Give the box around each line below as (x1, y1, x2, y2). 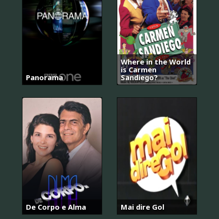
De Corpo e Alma (26, 201, 86, 212)
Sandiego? (121, 72, 158, 82)
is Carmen (121, 64, 156, 74)
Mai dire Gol (121, 201, 164, 212)
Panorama (26, 72, 63, 82)
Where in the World (121, 56, 191, 66)
